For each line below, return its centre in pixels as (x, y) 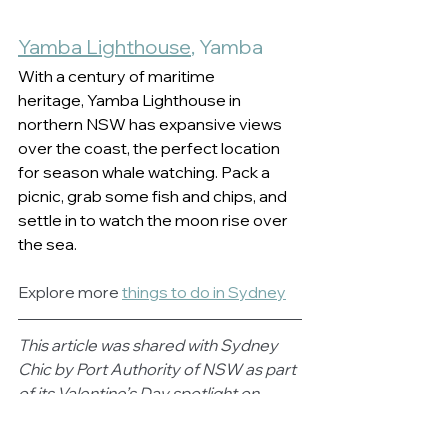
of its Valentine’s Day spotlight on (140, 392)
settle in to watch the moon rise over (154, 219)
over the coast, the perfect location (150, 147)
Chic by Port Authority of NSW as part (158, 368)
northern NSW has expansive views (151, 123)
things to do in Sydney (204, 291)
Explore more (70, 291)
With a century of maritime (118, 75)
